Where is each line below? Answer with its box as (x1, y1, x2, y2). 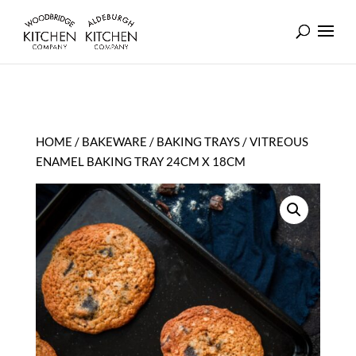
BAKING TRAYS (156, 134, 240, 149)
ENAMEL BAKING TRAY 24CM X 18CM (35, 154, 246, 168)
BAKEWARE (81, 134, 147, 149)
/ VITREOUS (239, 134, 308, 149)
